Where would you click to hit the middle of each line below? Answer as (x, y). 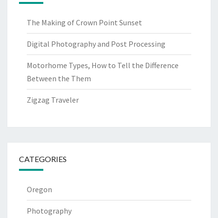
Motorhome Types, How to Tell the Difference (103, 65)
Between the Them (59, 78)
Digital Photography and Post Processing (96, 44)
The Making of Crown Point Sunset (84, 22)
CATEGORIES (43, 159)
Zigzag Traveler (53, 100)
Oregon (39, 189)
